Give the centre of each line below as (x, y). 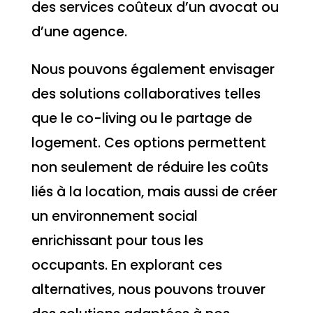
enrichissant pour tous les (117, 241)
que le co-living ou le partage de (141, 119)
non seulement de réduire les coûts (150, 168)
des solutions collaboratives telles (146, 94)
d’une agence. (79, 31)
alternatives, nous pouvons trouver (148, 290)
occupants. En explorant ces (126, 265)
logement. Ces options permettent (148, 143)
